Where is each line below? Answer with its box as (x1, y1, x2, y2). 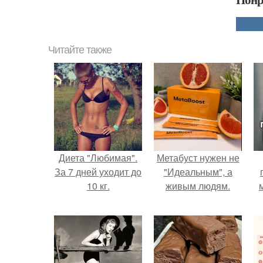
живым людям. (166, 179, 230, 193)
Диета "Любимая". (59, 151, 137, 164)
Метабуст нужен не (156, 151, 240, 164)
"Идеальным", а (163, 165, 232, 178)
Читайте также (48, 44, 112, 56)
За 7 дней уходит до (55, 165, 141, 178)
